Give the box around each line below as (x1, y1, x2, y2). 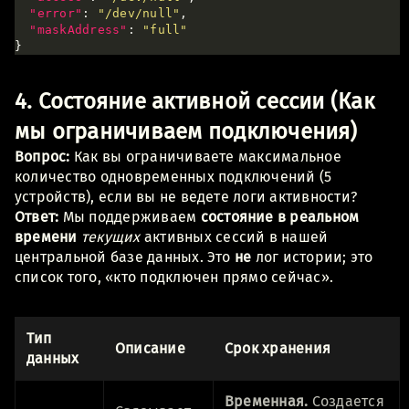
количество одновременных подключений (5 (15, 167, 332, 185)
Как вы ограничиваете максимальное (69, 147, 341, 165)
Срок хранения (225, 339, 331, 357)
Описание (115, 339, 185, 357)
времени (15, 227, 78, 246)
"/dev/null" (97, 5, 181, 20)
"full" (142, 22, 188, 37)
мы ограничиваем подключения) (15, 118, 358, 144)
